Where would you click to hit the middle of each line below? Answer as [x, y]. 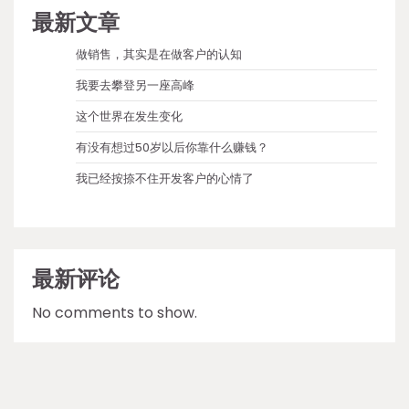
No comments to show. [115, 312]
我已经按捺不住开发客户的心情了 [165, 178]
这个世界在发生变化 [129, 116]
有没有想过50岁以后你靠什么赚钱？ [172, 147]
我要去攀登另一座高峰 [135, 85]
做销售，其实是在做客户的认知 [159, 54]
